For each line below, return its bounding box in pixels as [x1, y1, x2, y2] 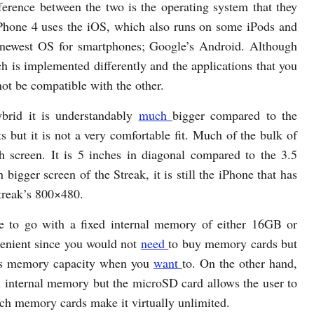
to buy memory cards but [168, 235, 297, 252]
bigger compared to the [172, 107, 298, 123]
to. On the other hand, [182, 254, 297, 271]
